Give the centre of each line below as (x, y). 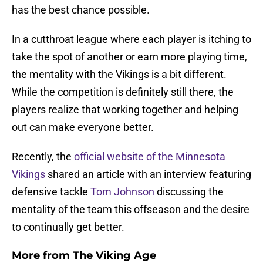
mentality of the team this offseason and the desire (131, 210)
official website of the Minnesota (150, 157)
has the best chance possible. (81, 10)
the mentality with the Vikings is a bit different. (119, 75)
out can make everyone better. (83, 127)
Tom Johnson (122, 192)
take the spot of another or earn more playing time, (129, 57)
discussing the (189, 192)
